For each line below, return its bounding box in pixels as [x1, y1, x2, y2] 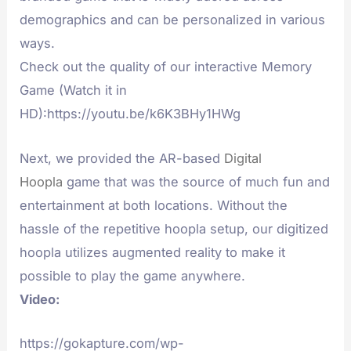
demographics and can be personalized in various [20, 12, 326, 28]
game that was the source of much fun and [63, 173, 331, 190]
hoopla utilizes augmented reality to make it [20, 244, 286, 260]
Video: [20, 291, 60, 307]
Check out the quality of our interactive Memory [20, 59, 313, 75]
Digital [224, 150, 262, 166]
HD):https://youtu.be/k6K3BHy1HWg [20, 106, 241, 122]
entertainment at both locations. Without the [20, 197, 288, 213]
